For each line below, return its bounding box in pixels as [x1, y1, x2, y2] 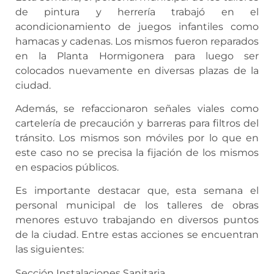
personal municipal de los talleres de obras [15, 199, 259, 212]
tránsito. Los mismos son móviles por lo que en [15, 132, 259, 144]
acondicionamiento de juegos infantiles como [15, 20, 259, 32]
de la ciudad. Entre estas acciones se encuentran [15, 229, 259, 241]
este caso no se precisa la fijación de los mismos [15, 147, 259, 159]
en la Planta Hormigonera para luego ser [15, 50, 259, 62]
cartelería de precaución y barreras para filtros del [15, 117, 259, 130]
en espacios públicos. [15, 161, 119, 174]
